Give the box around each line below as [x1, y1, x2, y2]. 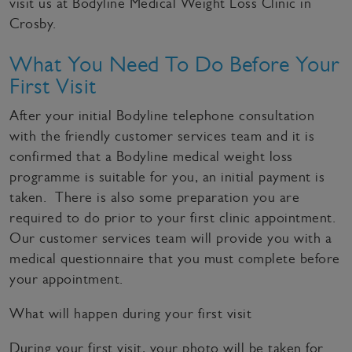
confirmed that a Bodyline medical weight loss [9, 148, 293, 165]
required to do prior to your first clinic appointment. [9, 210, 335, 226]
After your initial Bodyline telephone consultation [9, 108, 314, 124]
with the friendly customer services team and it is [9, 128, 314, 145]
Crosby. [9, 16, 57, 32]
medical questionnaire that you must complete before [9, 251, 340, 267]
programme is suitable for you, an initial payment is [9, 169, 324, 185]
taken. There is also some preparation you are [9, 189, 299, 206]
